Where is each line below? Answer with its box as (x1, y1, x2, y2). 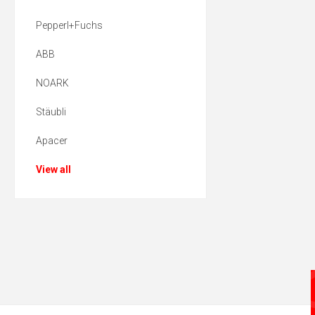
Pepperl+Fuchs (36, 20, 103, 32)
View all (36, 164, 71, 176)
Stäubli (36, 106, 66, 118)
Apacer (36, 135, 67, 147)
